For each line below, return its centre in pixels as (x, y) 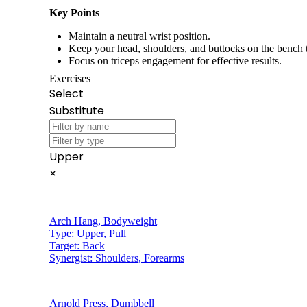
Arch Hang (74, 221)
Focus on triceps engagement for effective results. (175, 60)
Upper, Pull (101, 233)
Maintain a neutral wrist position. (139, 36)
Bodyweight (130, 221)
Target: (66, 245)
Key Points (74, 12)
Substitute (77, 110)
